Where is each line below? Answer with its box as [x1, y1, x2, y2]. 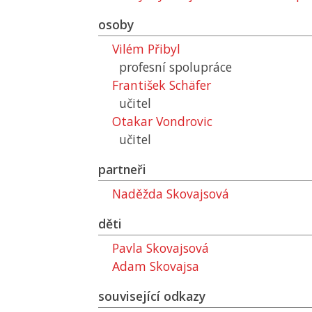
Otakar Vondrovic [112, 113, 212, 130]
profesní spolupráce [119, 58, 232, 75]
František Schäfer [112, 77, 211, 93]
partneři [98, 161, 146, 178]
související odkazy [98, 288, 205, 304]
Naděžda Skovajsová [112, 185, 229, 202]
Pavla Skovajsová [112, 240, 209, 256]
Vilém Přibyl [112, 40, 180, 57]
